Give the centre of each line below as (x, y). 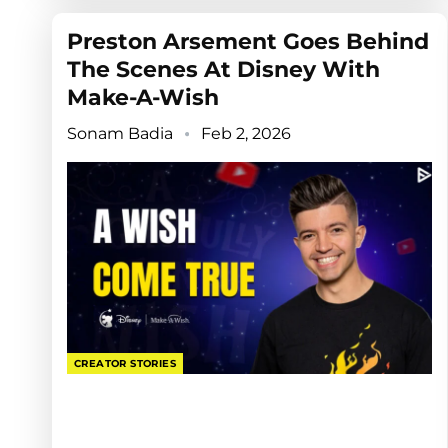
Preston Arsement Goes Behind (248, 42)
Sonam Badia (122, 134)
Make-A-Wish (143, 98)
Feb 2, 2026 (246, 134)
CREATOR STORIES (125, 363)
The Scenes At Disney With (223, 70)
